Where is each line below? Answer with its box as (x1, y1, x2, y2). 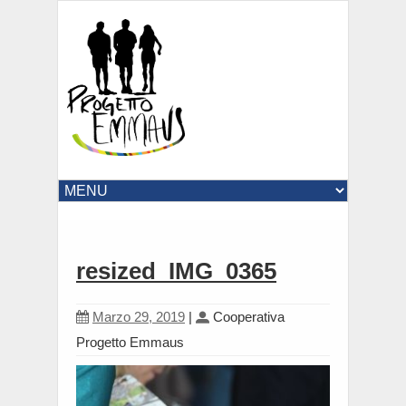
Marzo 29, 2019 (92, 309, 185, 325)
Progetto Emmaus (76, 334, 184, 351)
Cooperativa (213, 309, 285, 325)
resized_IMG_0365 (76, 257, 276, 285)
